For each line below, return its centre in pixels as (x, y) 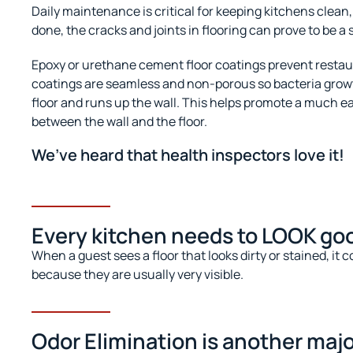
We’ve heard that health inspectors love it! (188, 154)
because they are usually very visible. (137, 274)
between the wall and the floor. (119, 121)
